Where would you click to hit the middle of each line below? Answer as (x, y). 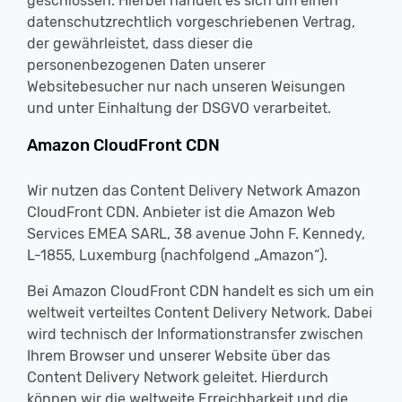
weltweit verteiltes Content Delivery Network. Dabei (200, 313)
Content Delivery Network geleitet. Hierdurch (178, 377)
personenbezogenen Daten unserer (146, 65)
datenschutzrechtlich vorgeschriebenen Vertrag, (191, 22)
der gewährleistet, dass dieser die (140, 44)
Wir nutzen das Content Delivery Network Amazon (194, 191)
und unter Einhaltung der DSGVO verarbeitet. (179, 108)
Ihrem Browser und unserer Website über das (179, 356)
